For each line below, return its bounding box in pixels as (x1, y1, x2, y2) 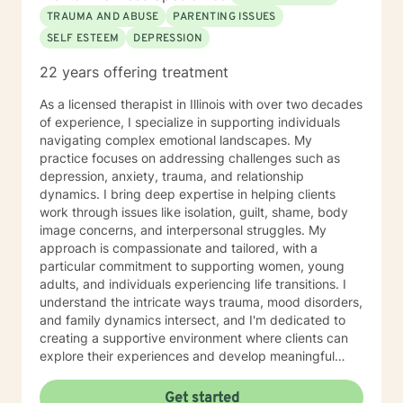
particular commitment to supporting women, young (40, 258, 345, 273)
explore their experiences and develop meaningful (40, 348, 335, 363)
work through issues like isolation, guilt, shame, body (40, 204, 348, 219)
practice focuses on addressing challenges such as (40, 150, 340, 166)
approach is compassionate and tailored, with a (40, 240, 318, 255)
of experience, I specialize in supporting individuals (40, 114, 340, 130)
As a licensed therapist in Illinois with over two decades (40, 96, 363, 112)
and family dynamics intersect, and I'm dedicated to (40, 312, 345, 327)
